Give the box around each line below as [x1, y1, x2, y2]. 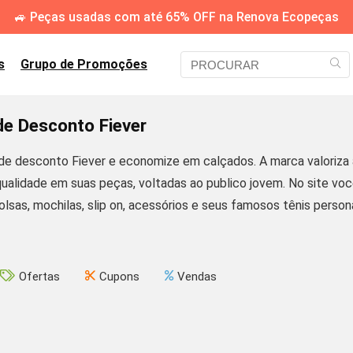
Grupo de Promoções [20, 57, 147, 72]
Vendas [177, 269, 217, 284]
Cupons [99, 269, 139, 284]
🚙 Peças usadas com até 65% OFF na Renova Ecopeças [14, 9, 339, 24]
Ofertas [19, 269, 60, 284]
